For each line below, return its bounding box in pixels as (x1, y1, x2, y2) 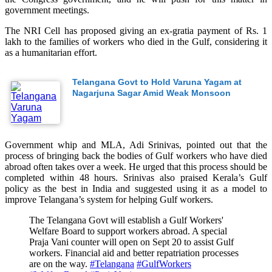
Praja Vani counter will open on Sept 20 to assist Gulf (29, 236, 234, 247)
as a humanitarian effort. (5, 47, 97, 58)
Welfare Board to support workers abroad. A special (29, 225, 227, 236)
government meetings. (5, 4, 89, 15)
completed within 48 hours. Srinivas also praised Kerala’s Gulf (5, 172, 267, 183)
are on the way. (29, 258, 90, 269)
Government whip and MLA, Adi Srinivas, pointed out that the (5, 139, 267, 150)
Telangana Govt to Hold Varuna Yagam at (72, 76, 242, 87)
